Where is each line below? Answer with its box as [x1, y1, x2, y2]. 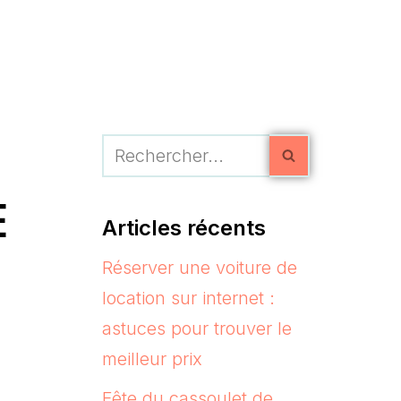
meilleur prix [101, 347, 202, 370]
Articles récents [101, 214, 266, 241]
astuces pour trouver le [101, 317, 292, 339]
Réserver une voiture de [101, 256, 297, 278]
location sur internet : [101, 286, 275, 309]
